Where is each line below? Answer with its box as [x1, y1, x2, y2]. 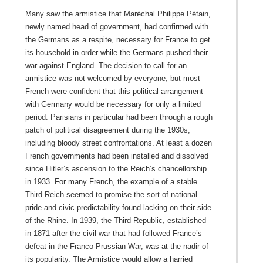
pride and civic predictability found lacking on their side [25, 203, 211, 212]
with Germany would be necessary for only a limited [25, 99, 201, 109]
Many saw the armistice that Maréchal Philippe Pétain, [25, 9, 211, 18]
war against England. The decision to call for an [25, 60, 187, 70]
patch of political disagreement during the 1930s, [25, 125, 190, 134]
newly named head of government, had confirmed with [25, 22, 208, 31]
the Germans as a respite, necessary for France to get [25, 35, 210, 44]
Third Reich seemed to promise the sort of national [25, 190, 197, 199]
